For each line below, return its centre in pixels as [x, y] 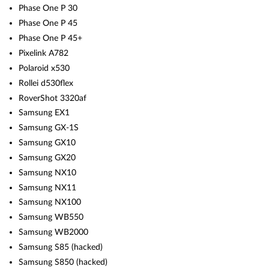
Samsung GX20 [47, 157]
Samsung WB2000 [54, 232]
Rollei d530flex [46, 83]
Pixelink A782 [44, 53]
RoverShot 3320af [53, 98]
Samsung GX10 [47, 143]
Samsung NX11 [48, 187]
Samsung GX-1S [49, 128]
